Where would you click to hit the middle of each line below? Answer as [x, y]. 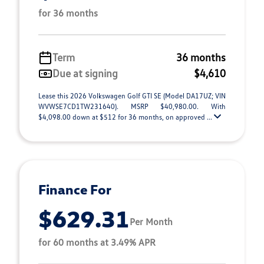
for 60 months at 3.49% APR [97, 242]
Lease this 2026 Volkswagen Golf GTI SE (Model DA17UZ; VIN [132, 96]
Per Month [151, 221]
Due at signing [85, 73]
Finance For [75, 189]
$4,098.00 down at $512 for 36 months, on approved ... [126, 117]
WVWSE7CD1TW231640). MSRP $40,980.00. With [132, 106]
